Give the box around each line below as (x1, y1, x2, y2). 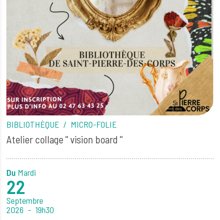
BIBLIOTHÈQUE (6, 119, 62, 130)
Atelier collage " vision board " (6, 133, 123, 146)
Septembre (6, 194, 44, 206)
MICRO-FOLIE (71, 119, 117, 130)
